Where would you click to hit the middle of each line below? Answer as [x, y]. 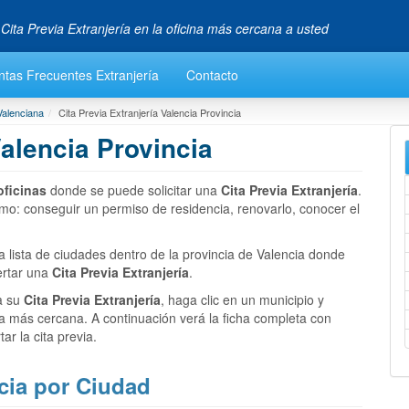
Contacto [212, 74]
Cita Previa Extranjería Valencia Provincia [150, 112]
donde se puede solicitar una [134, 189]
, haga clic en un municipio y [242, 299]
